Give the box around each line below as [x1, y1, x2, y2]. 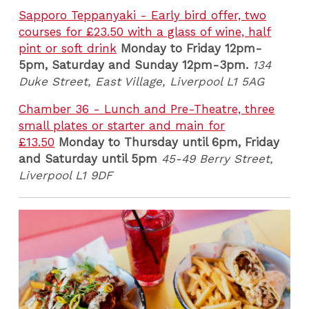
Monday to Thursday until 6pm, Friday [59, 135, 280, 150]
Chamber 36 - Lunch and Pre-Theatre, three [19, 102, 275, 117]
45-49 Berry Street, [161, 152, 274, 166]
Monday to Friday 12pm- [121, 41, 263, 55]
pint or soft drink [19, 41, 117, 55]
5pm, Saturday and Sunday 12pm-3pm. [19, 57, 249, 72]
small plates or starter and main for [19, 119, 226, 133]
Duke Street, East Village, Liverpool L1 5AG [19, 74, 269, 88]
